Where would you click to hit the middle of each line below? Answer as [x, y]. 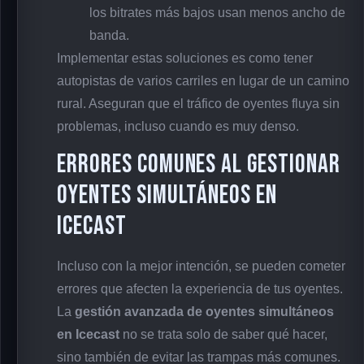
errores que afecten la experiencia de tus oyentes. [200, 289]
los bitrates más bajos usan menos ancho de [217, 12]
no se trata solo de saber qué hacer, [223, 334]
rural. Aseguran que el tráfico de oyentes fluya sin [198, 103]
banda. [109, 35]
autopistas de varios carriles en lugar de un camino [203, 80]
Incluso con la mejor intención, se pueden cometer [201, 266]
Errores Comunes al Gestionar [199, 165]
